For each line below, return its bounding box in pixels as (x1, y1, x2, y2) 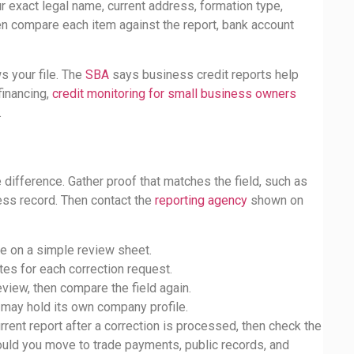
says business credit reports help (109, 66, 299, 82)
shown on (247, 193, 303, 209)
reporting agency (155, 193, 247, 209)
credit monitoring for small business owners (52, 85, 296, 101)
